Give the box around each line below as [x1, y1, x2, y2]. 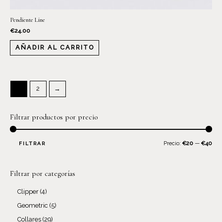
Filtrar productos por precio [10, 112, 98, 121]
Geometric [17, 202, 48, 210]
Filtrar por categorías [10, 169, 75, 178]
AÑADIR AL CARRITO [15, 44, 94, 52]
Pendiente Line [10, 16, 45, 24]
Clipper [17, 187, 39, 195]
